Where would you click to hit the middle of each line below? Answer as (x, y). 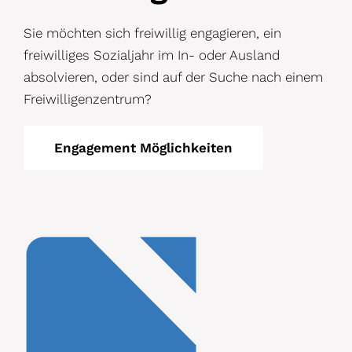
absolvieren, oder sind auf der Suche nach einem (173, 77)
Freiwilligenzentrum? (88, 99)
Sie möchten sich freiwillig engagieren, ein (152, 33)
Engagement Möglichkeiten (143, 147)
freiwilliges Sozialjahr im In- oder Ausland (152, 55)
